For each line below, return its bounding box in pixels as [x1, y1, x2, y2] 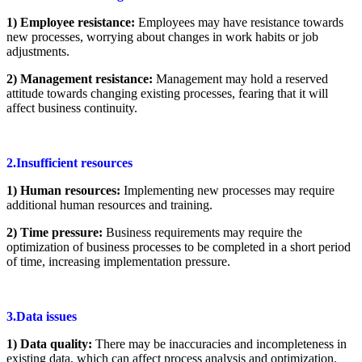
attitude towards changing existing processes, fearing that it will [6, 86, 328, 100]
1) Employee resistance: [6, 15, 135, 29]
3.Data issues [6, 309, 77, 323]
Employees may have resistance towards [135, 15, 343, 29]
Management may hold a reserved [156, 71, 328, 86]
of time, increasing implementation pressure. [6, 254, 230, 268]
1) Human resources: [6, 183, 124, 197]
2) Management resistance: [6, 71, 156, 86]
